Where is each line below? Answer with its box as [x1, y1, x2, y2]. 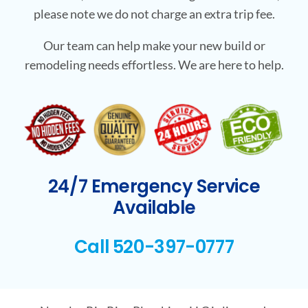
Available [112, 195, 196, 220]
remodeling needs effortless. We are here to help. [24, 57, 284, 73]
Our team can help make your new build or [43, 38, 265, 54]
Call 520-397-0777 [74, 234, 234, 259]
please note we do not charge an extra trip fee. [33, 6, 275, 22]
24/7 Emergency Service [47, 173, 261, 199]
